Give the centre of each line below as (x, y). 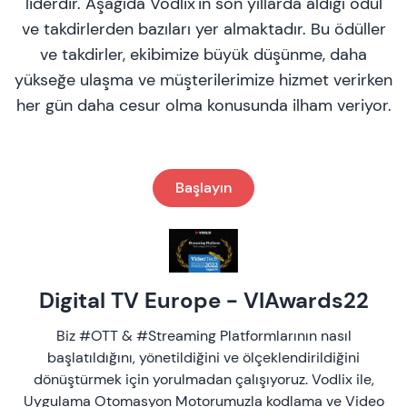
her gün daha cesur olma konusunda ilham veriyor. (203, 105)
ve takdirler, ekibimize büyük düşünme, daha (203, 55)
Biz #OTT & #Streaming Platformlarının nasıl (203, 336)
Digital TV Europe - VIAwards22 (203, 300)
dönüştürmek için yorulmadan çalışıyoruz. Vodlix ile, (203, 379)
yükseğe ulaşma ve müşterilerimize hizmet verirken (203, 80)
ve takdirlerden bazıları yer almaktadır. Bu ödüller (203, 29)
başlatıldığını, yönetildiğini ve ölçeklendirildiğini (203, 357)
